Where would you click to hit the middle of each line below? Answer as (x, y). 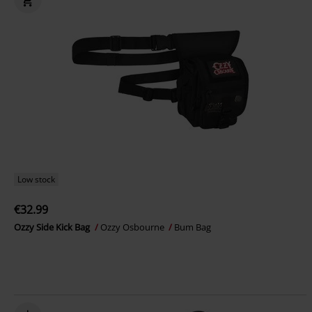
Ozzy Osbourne (133, 227)
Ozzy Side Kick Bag (53, 227)
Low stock (36, 179)
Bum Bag (193, 227)
